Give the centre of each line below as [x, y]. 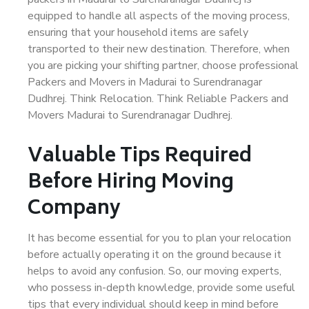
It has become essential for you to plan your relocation [159, 238]
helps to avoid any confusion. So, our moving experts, [154, 271]
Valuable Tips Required [140, 157]
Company [74, 209]
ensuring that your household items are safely [138, 32]
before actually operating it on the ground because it [154, 255]
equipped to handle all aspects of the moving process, [159, 16]
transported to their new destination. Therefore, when [159, 49]
